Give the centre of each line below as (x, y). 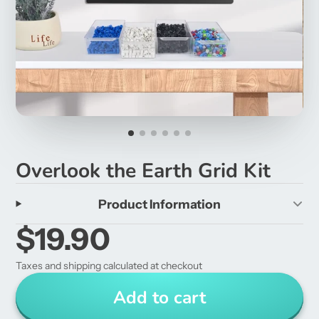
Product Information (159, 204)
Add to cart (159, 298)
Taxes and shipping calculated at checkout (109, 266)
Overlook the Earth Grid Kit (143, 171)
